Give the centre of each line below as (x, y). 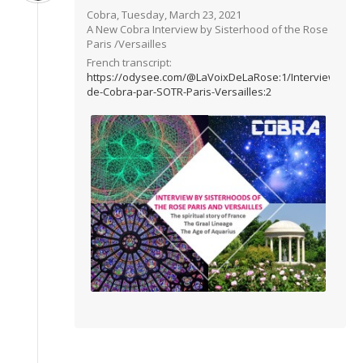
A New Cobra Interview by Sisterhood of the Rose (207, 29)
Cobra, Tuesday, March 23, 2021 (164, 15)
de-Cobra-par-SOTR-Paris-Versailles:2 (179, 92)
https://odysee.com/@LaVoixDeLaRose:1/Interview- (213, 77)
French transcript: (129, 62)
